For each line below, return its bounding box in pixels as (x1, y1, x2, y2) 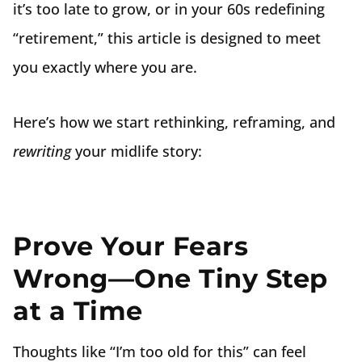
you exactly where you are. (13, 57, 197, 77)
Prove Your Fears (13, 230, 248, 262)
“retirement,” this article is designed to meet (13, 28, 321, 48)
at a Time (13, 295, 143, 326)
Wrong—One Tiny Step (13, 263, 328, 294)
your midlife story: (71, 141, 202, 161)
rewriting (13, 141, 71, 161)
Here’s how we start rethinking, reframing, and (13, 112, 335, 132)
